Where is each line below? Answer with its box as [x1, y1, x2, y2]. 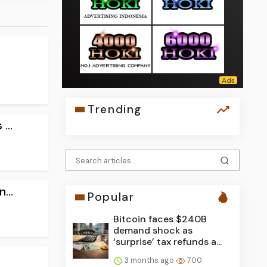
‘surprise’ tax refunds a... [113, 235, 222, 249]
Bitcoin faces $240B [113, 213, 207, 226]
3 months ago [123, 255, 176, 266]
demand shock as [113, 224, 193, 237]
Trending [88, 102, 142, 117]
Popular [88, 190, 135, 205]
